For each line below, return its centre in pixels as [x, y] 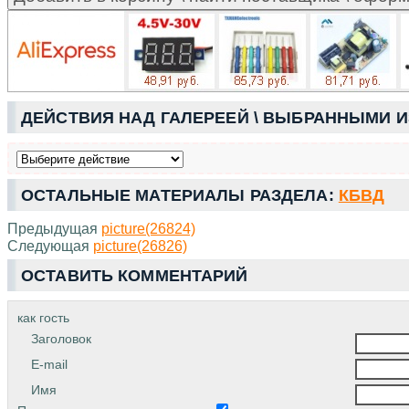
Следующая [50, 245]
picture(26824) [148, 228]
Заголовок [61, 338]
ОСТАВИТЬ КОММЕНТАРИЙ [135, 275]
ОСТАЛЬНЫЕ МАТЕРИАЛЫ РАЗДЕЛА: [180, 195]
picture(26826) [140, 245]
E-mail [49, 364]
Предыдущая [54, 228]
